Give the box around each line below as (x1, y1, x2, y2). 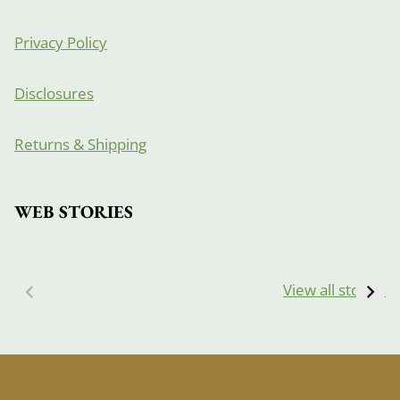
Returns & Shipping (14, 134, 146, 155)
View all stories (283, 279, 386, 301)
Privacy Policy (14, 32, 107, 54)
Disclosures (14, 83, 94, 104)
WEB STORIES (14, 200, 133, 224)
